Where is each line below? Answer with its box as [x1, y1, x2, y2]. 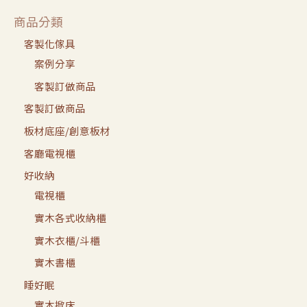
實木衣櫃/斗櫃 [34, 232, 100, 247]
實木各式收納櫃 [34, 210, 106, 225]
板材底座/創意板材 [24, 123, 110, 138]
